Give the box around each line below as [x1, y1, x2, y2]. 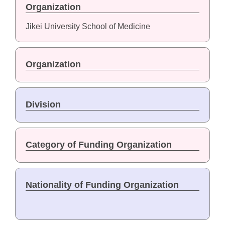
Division [25, 99, 61, 110]
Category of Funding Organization [25, 140, 172, 150]
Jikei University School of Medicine [25, 22, 150, 31]
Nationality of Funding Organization [25, 180, 179, 190]
